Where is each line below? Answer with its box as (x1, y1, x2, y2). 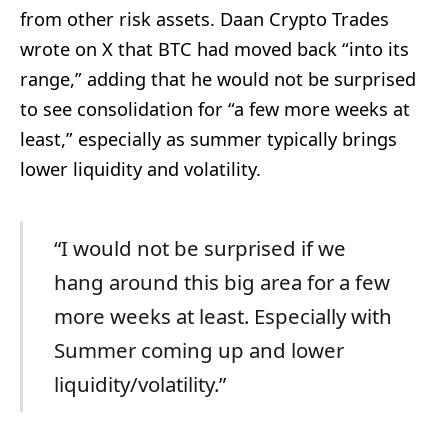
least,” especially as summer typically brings (20, 126, 397, 151)
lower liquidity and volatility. (20, 156, 261, 181)
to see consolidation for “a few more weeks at (20, 96, 410, 121)
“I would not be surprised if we (53, 234, 346, 263)
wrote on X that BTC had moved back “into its (20, 36, 409, 61)
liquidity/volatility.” (53, 370, 226, 399)
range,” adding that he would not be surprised (20, 66, 416, 91)
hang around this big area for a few (53, 268, 390, 297)
